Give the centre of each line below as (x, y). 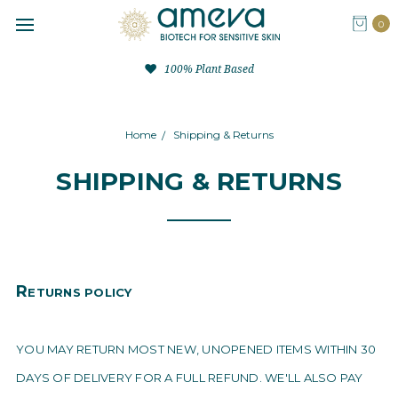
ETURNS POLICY (80, 292)
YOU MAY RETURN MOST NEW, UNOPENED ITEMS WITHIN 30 (196, 349)
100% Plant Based (207, 68)
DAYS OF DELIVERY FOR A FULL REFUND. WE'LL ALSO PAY (190, 378)
